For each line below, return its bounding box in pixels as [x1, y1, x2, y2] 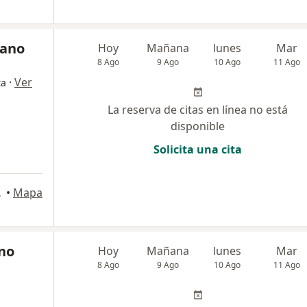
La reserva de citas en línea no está [108, 101, 288, 117]
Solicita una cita [153, 141, 242, 157]
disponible [171, 118, 225, 134]
